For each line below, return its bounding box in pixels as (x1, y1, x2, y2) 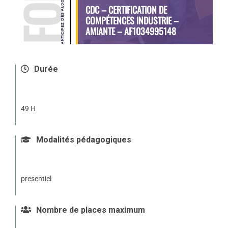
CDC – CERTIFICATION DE (85, 3, 167, 16)
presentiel (20, 175, 51, 183)
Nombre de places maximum (34, 205, 145, 215)
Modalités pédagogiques (34, 134, 131, 145)
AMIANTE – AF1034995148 (85, 24, 176, 38)
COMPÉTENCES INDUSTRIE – (85, 13, 179, 27)
